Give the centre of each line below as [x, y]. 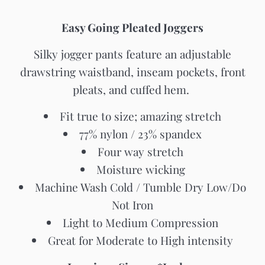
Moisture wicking [140, 169]
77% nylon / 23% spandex [140, 134]
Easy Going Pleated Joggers [132, 27]
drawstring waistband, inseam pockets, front [132, 72]
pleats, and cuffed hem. [132, 89]
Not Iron [132, 205]
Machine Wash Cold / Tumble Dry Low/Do [140, 187]
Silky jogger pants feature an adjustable [132, 54]
